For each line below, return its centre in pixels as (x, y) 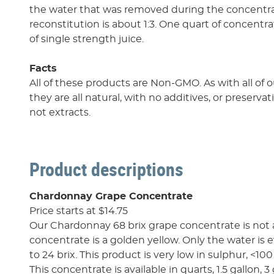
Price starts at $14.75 (79, 211)
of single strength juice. (87, 39)
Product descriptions (106, 169)
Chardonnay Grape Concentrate (111, 196)
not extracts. (60, 112)
